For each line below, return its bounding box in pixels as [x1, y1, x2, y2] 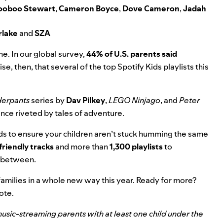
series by [30, 94, 66, 106]
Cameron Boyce [59, 2, 119, 14]
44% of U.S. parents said [86, 48, 177, 59]
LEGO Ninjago [109, 94, 160, 106]
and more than [54, 141, 110, 152]
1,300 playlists [110, 141, 164, 152]
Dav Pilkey [66, 94, 105, 106]
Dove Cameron [122, 2, 180, 14]
